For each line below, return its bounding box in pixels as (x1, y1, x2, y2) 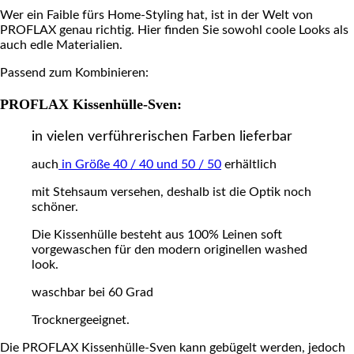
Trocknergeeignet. (32, 313, 130, 326)
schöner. (32, 200, 78, 213)
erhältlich (221, 157, 277, 171)
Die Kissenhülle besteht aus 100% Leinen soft (32, 228, 282, 241)
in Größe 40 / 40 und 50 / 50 (58, 157, 221, 171)
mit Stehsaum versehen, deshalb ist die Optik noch (32, 185, 311, 198)
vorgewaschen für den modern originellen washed (32, 243, 307, 256)
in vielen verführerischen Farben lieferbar (32, 129, 292, 143)
